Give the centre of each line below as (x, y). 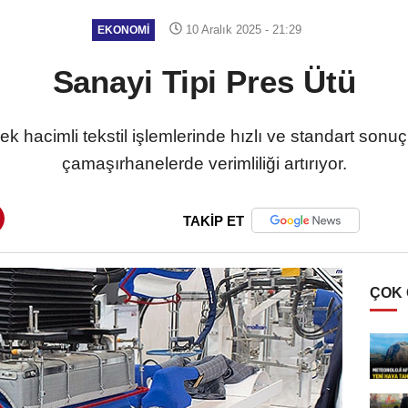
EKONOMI (123, 30)
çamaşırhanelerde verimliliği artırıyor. (204, 163)
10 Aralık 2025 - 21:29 (241, 29)
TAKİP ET (214, 220)
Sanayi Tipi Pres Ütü (204, 81)
